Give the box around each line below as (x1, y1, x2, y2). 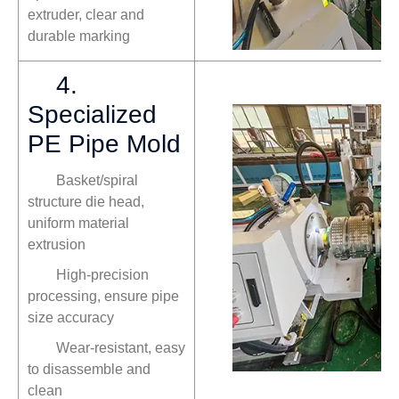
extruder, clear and (28, 7, 144, 23)
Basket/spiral (56, 173, 138, 189)
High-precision (56, 267, 149, 283)
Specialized (28, 101, 157, 129)
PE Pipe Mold (28, 130, 181, 159)
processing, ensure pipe (28, 289, 179, 305)
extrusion (28, 237, 85, 253)
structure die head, (28, 194, 144, 210)
